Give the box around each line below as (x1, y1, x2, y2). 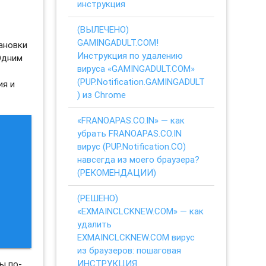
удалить (77, 218, 112, 230)
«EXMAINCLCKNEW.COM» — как (77, 205, 204, 217)
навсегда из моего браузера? (77, 153, 200, 165)
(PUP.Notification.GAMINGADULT (77, 75, 205, 87)
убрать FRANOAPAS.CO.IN (77, 127, 182, 139)
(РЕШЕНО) (77, 192, 119, 204)
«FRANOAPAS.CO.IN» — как (77, 114, 185, 126)
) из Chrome (77, 88, 126, 100)
